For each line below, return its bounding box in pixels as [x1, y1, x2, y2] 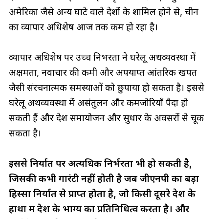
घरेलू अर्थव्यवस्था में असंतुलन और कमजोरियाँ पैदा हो [8, 97, 188, 109]
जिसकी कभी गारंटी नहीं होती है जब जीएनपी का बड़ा [8, 173, 199, 185]
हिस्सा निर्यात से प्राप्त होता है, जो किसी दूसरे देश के [8, 188, 196, 200]
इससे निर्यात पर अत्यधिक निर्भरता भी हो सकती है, [8, 157, 192, 170]
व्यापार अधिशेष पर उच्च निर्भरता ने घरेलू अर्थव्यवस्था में [8, 51, 196, 64]
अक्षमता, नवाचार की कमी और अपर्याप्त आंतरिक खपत [8, 66, 197, 79]
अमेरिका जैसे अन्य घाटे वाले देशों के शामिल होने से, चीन [8, 6, 198, 18]
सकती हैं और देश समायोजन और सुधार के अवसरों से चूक [8, 112, 204, 124]
